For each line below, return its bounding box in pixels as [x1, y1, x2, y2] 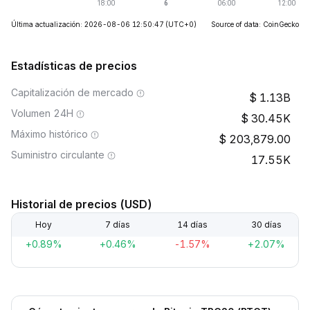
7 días [105, 219, 131, 230]
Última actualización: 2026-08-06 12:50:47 [11, 20, 163, 28]
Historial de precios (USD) [11, 197, 152, 211]
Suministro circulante [11, 149, 104, 161]
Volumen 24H [11, 107, 73, 119]
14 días [176, 219, 208, 230]
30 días [250, 219, 282, 230]
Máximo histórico [11, 128, 88, 140]
